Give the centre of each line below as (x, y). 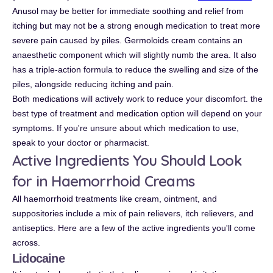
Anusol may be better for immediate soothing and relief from (128, 11)
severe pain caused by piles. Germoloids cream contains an (127, 40)
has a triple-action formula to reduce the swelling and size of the (135, 69)
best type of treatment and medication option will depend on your (137, 113)
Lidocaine (38, 258)
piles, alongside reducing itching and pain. (93, 84)
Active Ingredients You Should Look (127, 160)
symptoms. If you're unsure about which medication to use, (126, 128)
